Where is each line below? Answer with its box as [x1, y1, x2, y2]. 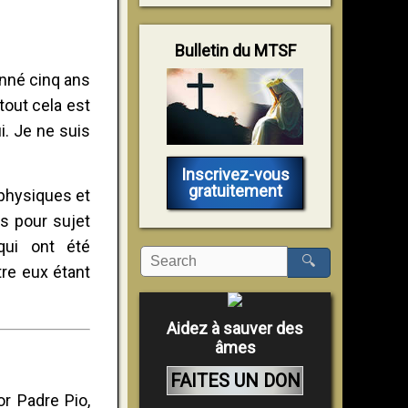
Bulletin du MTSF [174, 40, 296, 60]
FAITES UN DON [169, 369, 301, 392]
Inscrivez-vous [180, 164, 290, 184]
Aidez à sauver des [167, 318, 303, 338]
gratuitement [188, 180, 282, 200]
